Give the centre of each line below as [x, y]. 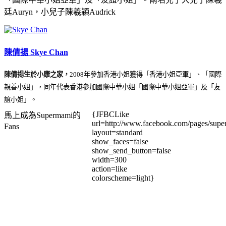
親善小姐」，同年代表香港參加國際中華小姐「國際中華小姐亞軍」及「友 [112, 87]
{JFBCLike [110, 114]
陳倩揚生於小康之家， [37, 74]
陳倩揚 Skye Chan [36, 52]
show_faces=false [120, 141]
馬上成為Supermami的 [42, 115]
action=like [109, 168]
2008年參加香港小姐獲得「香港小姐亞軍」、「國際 [146, 74]
